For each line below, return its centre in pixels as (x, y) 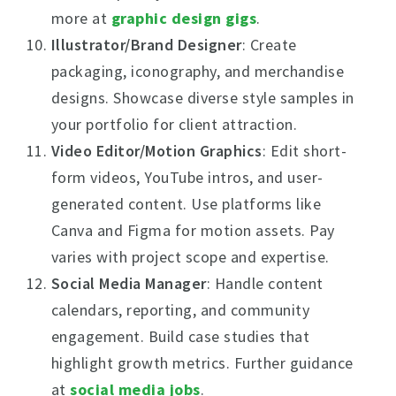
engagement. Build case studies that (180, 336)
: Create (269, 45)
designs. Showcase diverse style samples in (202, 98)
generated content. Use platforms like (186, 204)
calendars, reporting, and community (180, 310)
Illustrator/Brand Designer (146, 45)
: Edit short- (305, 151)
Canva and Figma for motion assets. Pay (193, 230)
